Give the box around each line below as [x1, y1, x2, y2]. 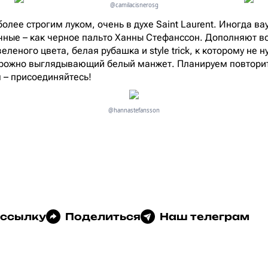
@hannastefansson [108, 106, 160, 115]
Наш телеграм [160, 211, 249, 223]
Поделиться [65, 211, 141, 223]
